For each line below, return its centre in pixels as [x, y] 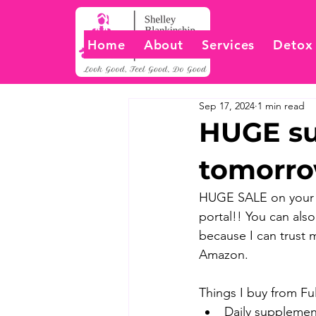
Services [229, 44]
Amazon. [224, 255]
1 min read [281, 106]
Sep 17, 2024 [227, 106]
